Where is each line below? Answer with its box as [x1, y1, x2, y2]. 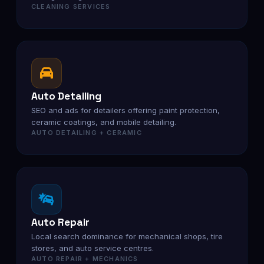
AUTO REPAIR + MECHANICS [31, 255, 138, 263]
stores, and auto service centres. [31, 243, 154, 253]
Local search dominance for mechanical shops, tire [31, 232, 223, 241]
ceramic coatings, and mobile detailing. [31, 117, 176, 127]
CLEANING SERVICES [31, 2, 111, 11]
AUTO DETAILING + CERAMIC [31, 128, 142, 137]
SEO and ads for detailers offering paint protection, [31, 105, 220, 115]
